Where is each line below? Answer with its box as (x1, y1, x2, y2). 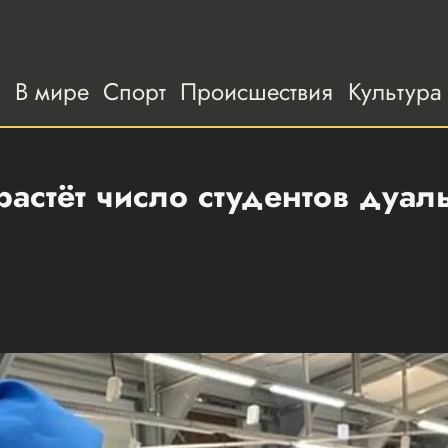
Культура (347, 74, 442, 110)
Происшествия (180, 74, 334, 110)
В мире (14, 74, 89, 110)
